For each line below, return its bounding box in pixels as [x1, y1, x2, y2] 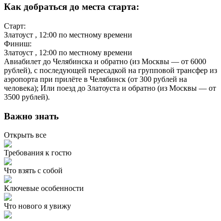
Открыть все [4, 131, 46, 140]
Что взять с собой [4, 166, 63, 175]
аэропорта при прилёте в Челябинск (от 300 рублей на [4, 74, 187, 83]
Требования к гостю [4, 148, 72, 157]
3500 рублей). [4, 92, 50, 101]
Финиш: [4, 39, 32, 48]
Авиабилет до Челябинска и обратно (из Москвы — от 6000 [4, 57, 206, 66]
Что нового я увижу [4, 202, 71, 211]
